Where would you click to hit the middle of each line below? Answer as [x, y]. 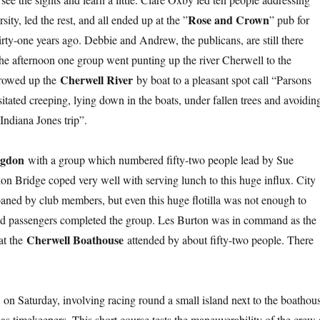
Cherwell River [97, 80]
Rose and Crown [229, 20]
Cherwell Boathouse [75, 240]
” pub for [290, 20]
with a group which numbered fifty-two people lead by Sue [159, 160]
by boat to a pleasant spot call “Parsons [222, 80]
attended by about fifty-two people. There [219, 240]
